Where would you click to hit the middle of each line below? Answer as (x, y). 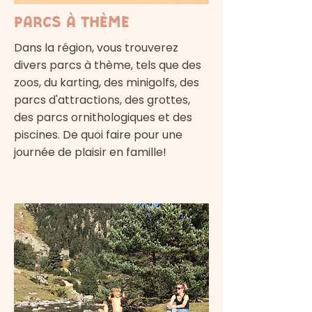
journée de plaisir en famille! (90, 152)
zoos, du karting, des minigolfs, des (107, 82)
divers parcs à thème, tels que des (108, 65)
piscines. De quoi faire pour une (98, 134)
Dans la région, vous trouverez (96, 47)
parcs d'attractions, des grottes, (102, 100)
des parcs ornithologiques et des (103, 117)
